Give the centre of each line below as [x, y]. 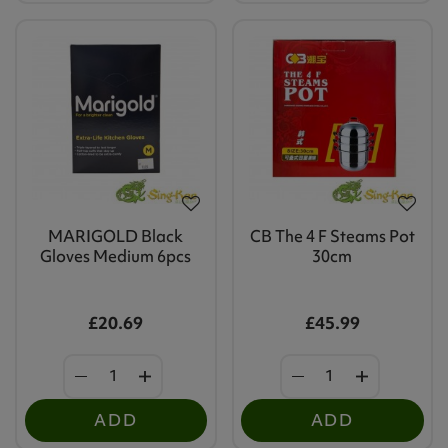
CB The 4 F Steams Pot [332, 236]
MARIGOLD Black [116, 236]
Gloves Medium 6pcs [116, 256]
